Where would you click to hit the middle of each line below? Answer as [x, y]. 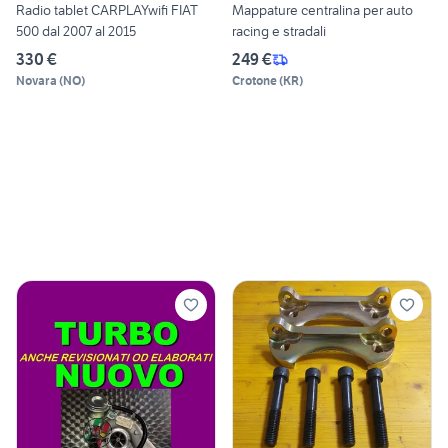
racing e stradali [279, 31]
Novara [36, 81]
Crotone [254, 81]
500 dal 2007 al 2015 [76, 31]
